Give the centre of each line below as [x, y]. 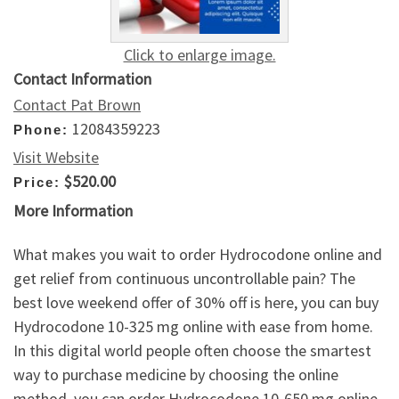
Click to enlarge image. [199, 54]
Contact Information [82, 78]
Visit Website [56, 158]
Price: [37, 183]
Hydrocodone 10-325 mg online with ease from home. [193, 327]
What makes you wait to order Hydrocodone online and [198, 255]
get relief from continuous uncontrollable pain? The [184, 279]
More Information [73, 210]
